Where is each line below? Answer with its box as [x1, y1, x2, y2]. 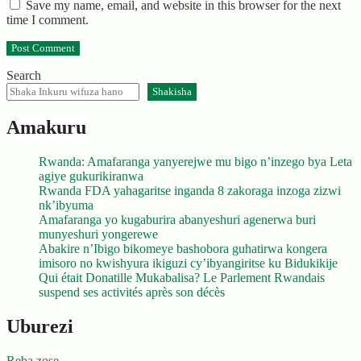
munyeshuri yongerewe [39, 227, 158, 241]
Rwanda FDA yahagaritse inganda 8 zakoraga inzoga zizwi [39, 184, 341, 197]
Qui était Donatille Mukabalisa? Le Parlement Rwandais [39, 271, 325, 284]
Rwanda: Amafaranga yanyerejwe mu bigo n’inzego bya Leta [39, 155, 352, 168]
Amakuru [6, 117, 86, 139]
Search [6, 68, 41, 83]
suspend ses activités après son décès [39, 285, 225, 299]
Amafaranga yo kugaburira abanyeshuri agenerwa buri [39, 213, 316, 226]
